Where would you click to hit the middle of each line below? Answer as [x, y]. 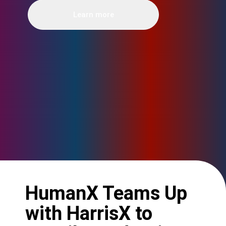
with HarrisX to [89, 213]
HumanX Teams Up [106, 193]
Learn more [93, 15]
